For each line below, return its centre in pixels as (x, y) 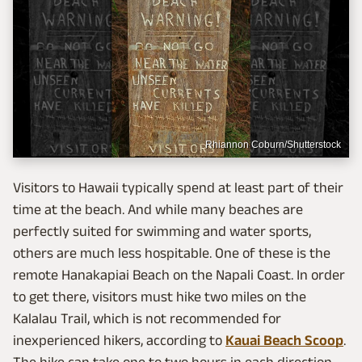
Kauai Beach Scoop (284, 340)
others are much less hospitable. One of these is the (172, 253)
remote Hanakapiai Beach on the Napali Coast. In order (179, 274)
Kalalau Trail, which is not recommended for (147, 318)
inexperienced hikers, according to (119, 340)
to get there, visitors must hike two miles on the (160, 296)
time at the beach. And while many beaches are (158, 209)
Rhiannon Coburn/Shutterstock (273, 144)
